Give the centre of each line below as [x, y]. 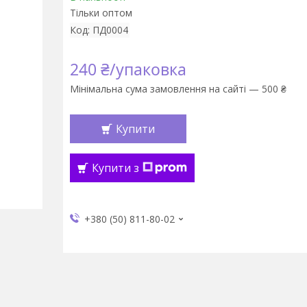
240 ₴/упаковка [128, 69]
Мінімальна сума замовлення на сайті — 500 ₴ [178, 89]
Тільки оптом [101, 13]
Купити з [115, 168]
